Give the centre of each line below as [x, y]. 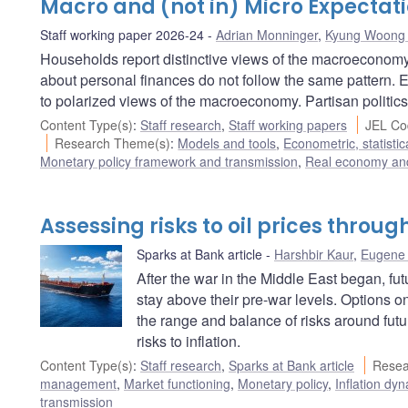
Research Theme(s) [113, 143]
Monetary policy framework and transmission [169, 161]
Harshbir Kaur [314, 254]
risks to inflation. [189, 341]
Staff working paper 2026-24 [122, 34]
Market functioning [177, 383]
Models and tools [227, 143]
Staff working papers [288, 124]
